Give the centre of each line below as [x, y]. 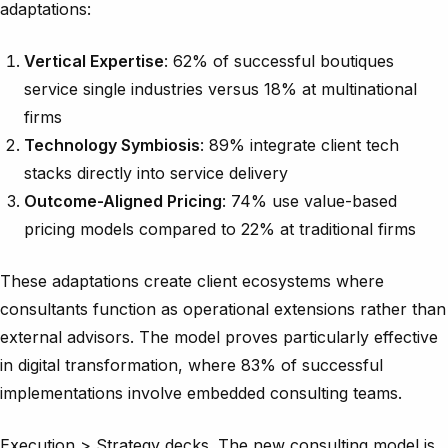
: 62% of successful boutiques [279, 60]
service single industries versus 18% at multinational [220, 88]
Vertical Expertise [94, 60]
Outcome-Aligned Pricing [123, 200]
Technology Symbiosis [112, 144]
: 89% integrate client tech [299, 144]
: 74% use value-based [309, 200]
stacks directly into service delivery [156, 172]
